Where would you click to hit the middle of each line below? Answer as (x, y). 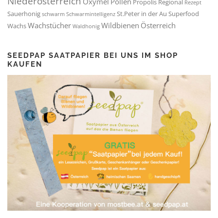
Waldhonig (86, 27)
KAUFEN (25, 64)
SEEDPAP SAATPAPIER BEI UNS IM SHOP (93, 56)
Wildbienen (120, 26)
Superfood (184, 14)
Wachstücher (49, 26)
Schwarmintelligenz (91, 14)
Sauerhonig (24, 14)
